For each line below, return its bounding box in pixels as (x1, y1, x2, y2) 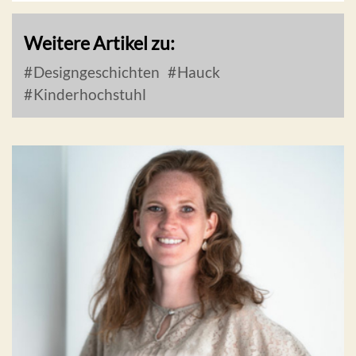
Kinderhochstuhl (30, 84, 146, 103)
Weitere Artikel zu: (24, 31, 175, 54)
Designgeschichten (30, 62, 160, 81)
